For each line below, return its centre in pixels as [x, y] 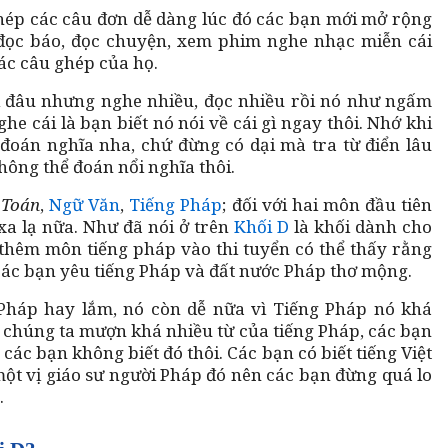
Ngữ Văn [85, 204]
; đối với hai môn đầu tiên [327, 204]
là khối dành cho [360, 226]
